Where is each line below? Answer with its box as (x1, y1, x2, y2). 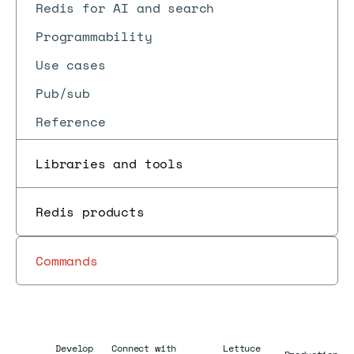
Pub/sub (36, 84, 90, 103)
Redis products (36, 202, 145, 221)
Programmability (36, 27, 153, 46)
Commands (36, 251, 98, 270)
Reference (36, 112, 106, 131)
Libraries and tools (36, 154, 183, 173)
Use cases (36, 55, 106, 74)
